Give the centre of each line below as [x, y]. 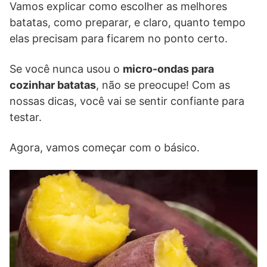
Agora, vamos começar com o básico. [105, 148]
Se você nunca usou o [66, 69]
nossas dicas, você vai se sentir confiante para [127, 101]
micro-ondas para [168, 69]
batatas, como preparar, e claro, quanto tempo [128, 22]
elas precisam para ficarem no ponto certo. [119, 38]
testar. [26, 117]
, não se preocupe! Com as [163, 85]
